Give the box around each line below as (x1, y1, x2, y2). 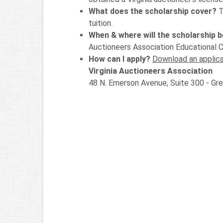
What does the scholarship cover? (89, 6, 217, 16)
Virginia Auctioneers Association (89, 66, 213, 76)
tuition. (89, 18, 112, 28)
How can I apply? (89, 54, 150, 64)
